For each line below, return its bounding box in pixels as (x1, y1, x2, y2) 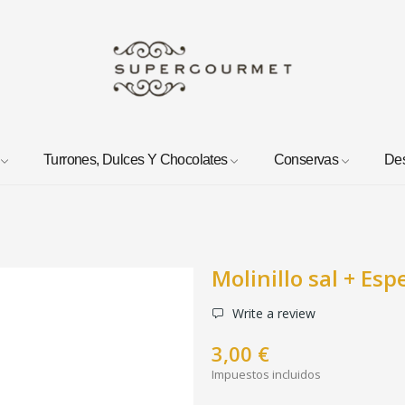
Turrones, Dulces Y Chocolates (43, 152, 228, 167)
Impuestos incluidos (212, 366, 321, 382)
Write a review (229, 305, 316, 322)
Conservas (273, 152, 339, 167)
